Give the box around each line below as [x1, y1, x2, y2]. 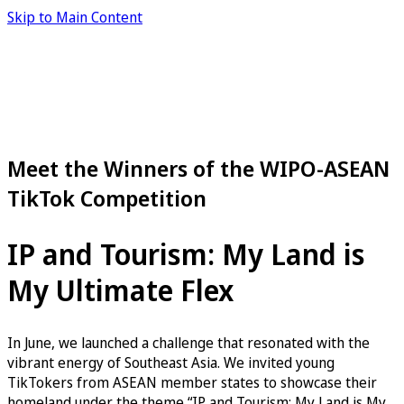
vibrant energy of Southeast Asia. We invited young [7, 353, 335, 372]
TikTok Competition [7, 182, 207, 213]
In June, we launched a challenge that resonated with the [7, 333, 370, 353]
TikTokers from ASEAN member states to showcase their [7, 372, 377, 392]
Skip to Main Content [7, 7, 142, 27]
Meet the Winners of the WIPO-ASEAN [7, 152, 390, 183]
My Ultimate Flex [7, 271, 234, 310]
